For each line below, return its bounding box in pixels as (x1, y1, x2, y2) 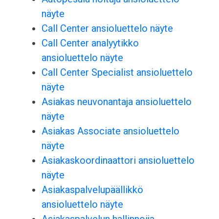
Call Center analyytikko (41, 37, 139, 49)
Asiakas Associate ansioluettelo (41, 125, 179, 137)
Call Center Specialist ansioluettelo (41, 66, 193, 79)
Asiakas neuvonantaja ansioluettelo (41, 96, 192, 108)
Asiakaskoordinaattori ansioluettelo (41, 154, 195, 167)
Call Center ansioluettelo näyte (41, 22, 173, 35)
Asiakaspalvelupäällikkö (41, 184, 143, 196)
